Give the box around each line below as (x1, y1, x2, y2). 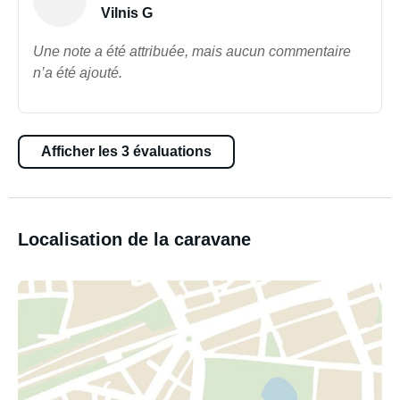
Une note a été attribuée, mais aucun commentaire (33, 44, 351, 59)
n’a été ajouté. (33, 65, 122, 80)
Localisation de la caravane (18, 229, 251, 249)
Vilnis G (101, 5, 153, 21)
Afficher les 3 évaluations (41, 144, 212, 159)
